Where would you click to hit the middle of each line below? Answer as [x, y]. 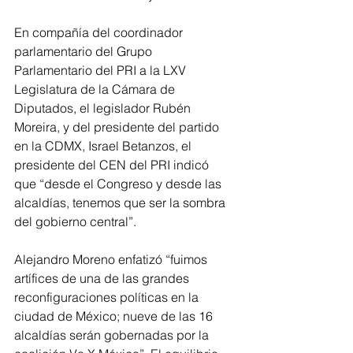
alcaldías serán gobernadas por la [113, 335]
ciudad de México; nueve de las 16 [115, 316]
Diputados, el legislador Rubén [104, 108]
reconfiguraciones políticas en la [108, 297]
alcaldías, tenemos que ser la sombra [121, 203]
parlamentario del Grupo [85, 51]
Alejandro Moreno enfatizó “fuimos [112, 259]
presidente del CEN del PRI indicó [113, 165]
